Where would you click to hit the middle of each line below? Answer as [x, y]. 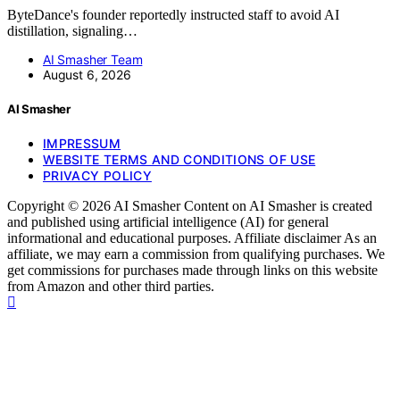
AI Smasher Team [93, 60]
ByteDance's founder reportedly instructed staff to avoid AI [173, 15]
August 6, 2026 [87, 75]
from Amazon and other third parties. [111, 287]
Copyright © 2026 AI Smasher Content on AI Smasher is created [190, 206]
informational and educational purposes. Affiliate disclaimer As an [192, 238]
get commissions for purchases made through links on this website [192, 271]
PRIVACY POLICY [97, 176]
